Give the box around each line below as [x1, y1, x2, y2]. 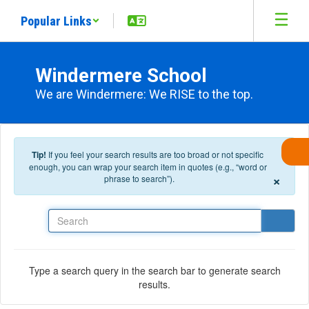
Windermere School [35, 64, 207, 87]
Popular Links [21, 13, 92, 28]
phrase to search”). [104, 172, 175, 184]
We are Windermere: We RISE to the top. [35, 87, 253, 101]
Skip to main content [3, 3, 92, 17]
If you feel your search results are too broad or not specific [48, 148, 263, 160]
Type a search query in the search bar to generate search [28, 263, 281, 277]
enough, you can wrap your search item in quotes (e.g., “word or [28, 161, 267, 172]
